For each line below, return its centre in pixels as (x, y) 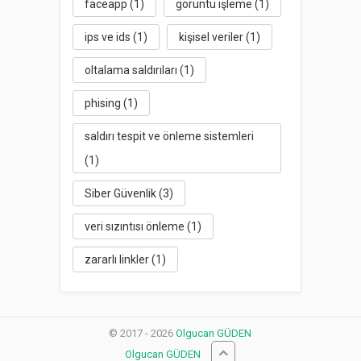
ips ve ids (107, 37)
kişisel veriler (211, 37)
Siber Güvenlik (120, 193)
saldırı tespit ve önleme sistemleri (169, 136)
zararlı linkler (116, 259)
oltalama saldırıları (131, 70)
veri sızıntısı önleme (134, 226)
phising (102, 103)
